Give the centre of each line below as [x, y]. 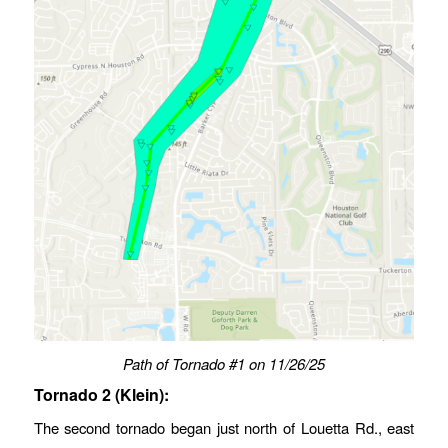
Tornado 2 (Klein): [103, 394]
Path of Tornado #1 [183, 363]
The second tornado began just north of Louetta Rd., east [224, 428]
